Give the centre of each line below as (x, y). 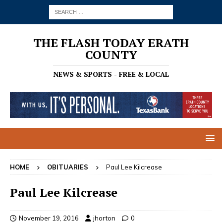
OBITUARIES (68, 167)
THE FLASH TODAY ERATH (111, 43)
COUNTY (111, 55)
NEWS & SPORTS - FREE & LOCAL (111, 74)
